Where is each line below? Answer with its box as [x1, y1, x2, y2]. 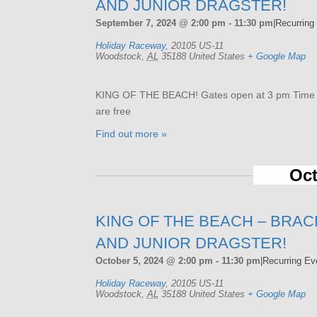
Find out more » [95, 127, 167, 139]
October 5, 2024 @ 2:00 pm [95, 255, 213, 266]
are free [95, 105, 131, 117]
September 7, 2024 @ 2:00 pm [95, 17, 226, 28]
